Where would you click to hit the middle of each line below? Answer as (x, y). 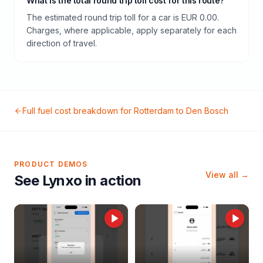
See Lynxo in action (78, 181)
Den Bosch (207, 111)
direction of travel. (62, 43)
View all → (227, 175)
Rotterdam (154, 111)
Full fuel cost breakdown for (78, 111)
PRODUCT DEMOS (51, 164)
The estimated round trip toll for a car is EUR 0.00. (123, 17)
